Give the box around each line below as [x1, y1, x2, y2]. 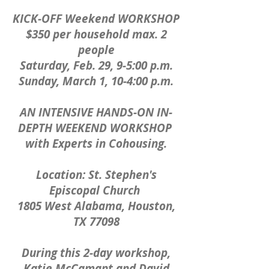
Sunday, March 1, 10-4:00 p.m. [19, 73, 174, 89]
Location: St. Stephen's [35, 167, 157, 183]
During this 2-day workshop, [22, 245, 171, 261]
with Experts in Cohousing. [25, 136, 167, 151]
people [77, 42, 115, 58]
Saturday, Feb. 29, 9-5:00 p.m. [19, 58, 173, 73]
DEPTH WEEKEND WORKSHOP [17, 120, 175, 136]
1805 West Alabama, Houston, [17, 198, 175, 214]
